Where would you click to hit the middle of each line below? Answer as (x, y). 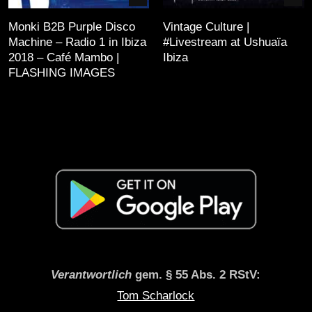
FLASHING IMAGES (61, 73)
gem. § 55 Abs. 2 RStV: (196, 275)
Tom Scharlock (156, 296)
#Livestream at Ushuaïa (225, 42)
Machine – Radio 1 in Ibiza (77, 42)
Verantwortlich (92, 275)
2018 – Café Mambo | (63, 58)
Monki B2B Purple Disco (71, 27)
